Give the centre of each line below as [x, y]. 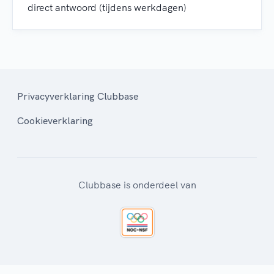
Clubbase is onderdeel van [137, 185]
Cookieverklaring [55, 121]
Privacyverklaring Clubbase [78, 96]
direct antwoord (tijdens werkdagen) [107, 8]
